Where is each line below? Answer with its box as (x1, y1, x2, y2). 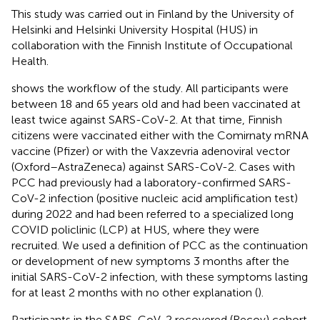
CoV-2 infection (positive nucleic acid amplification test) (11, 191, 298, 205)
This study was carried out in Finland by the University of (11, 6, 294, 21)
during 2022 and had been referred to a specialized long (11, 206, 294, 221)
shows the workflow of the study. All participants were (11, 81, 289, 95)
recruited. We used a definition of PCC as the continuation (11, 238, 308, 252)
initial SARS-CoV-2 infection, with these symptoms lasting (11, 269, 308, 284)
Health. (11, 54, 49, 68)
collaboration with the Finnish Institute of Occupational (11, 38, 293, 52)
